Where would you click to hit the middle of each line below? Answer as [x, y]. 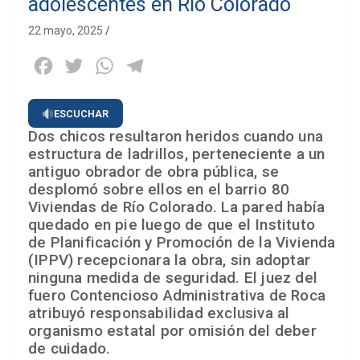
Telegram [173, 66]
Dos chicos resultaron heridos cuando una [176, 137]
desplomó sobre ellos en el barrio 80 [159, 190]
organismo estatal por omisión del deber [172, 331]
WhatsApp [145, 66]
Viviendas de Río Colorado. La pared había [177, 207]
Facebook [83, 66]
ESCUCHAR [82, 113]
